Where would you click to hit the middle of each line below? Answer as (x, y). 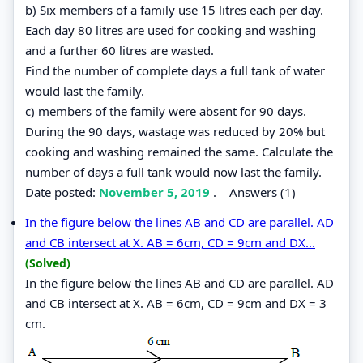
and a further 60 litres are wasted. (120, 50)
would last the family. (85, 90)
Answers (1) (263, 192)
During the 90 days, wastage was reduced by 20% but (175, 131)
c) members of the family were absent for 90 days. (166, 111)
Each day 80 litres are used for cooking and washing (171, 30)
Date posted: (62, 192)
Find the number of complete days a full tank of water (175, 70)
